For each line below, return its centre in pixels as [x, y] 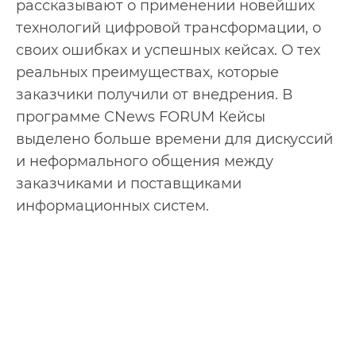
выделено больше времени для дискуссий [174, 139]
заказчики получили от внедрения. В [154, 95]
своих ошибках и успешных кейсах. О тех [168, 50]
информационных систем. [112, 206]
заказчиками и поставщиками [129, 184]
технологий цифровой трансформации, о [168, 28]
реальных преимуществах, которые [147, 73]
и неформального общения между [145, 162]
